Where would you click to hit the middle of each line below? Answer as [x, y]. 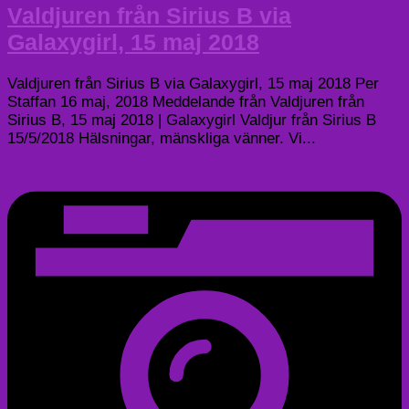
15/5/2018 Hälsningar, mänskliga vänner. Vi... [162, 138]
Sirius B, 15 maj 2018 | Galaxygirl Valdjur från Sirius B [192, 120]
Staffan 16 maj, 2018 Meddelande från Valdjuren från [186, 101]
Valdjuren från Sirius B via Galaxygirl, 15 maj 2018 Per [193, 83]
